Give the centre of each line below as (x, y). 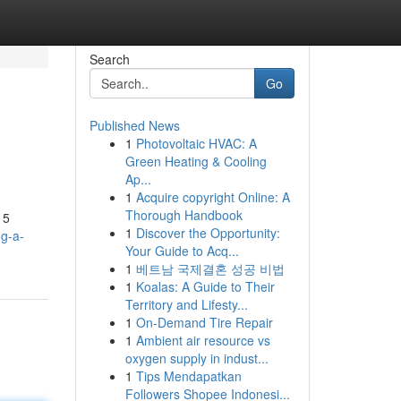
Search (109, 59)
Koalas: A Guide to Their (205, 286)
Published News (134, 125)
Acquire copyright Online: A (213, 197)
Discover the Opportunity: (208, 233)
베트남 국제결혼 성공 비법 (210, 269)
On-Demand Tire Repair (204, 322)
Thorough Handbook (183, 215)
